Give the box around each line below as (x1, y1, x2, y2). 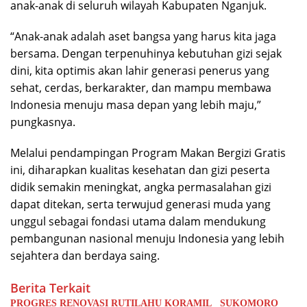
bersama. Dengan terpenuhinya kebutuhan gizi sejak (10, 45, 282, 61)
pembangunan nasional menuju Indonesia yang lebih (10, 230, 284, 246)
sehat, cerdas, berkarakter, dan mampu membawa (10, 79, 271, 95)
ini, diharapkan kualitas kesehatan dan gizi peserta (10, 162, 270, 177)
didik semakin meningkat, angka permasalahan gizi (10, 179, 271, 195)
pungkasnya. (10, 114, 75, 130)
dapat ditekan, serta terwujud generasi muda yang (10, 196, 271, 212)
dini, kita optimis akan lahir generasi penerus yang (10, 62, 269, 78)
